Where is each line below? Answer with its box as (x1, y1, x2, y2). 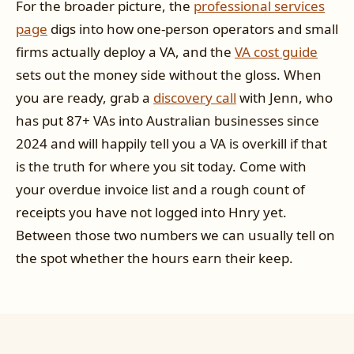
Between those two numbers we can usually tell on (16, 226, 335, 245)
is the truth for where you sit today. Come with (16, 157, 307, 176)
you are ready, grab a (16, 88, 153, 107)
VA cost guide (235, 43, 318, 62)
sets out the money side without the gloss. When (16, 66, 322, 85)
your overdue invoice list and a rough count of (16, 180, 305, 199)
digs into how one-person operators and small (47, 20, 338, 39)
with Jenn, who (236, 88, 333, 107)
